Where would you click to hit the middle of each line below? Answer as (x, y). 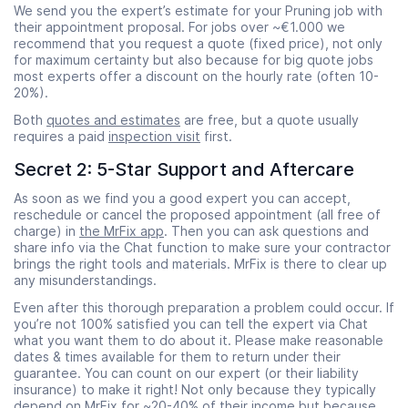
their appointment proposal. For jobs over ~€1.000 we (179, 26)
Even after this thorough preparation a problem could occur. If (204, 307)
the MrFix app (122, 230)
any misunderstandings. (85, 280)
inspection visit (154, 136)
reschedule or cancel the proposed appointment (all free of (197, 214)
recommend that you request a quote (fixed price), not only (198, 43)
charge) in (46, 230)
